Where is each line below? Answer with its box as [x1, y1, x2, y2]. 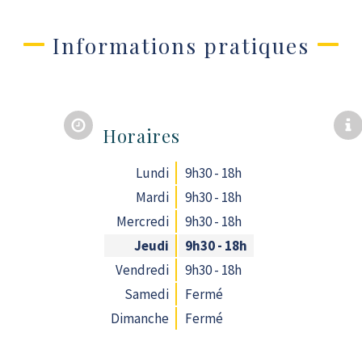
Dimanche [111, 309, 170, 327]
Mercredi [116, 213, 170, 230]
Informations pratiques [53, 32, 309, 60]
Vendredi [116, 261, 170, 279]
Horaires [103, 124, 181, 148]
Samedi [124, 285, 170, 303]
